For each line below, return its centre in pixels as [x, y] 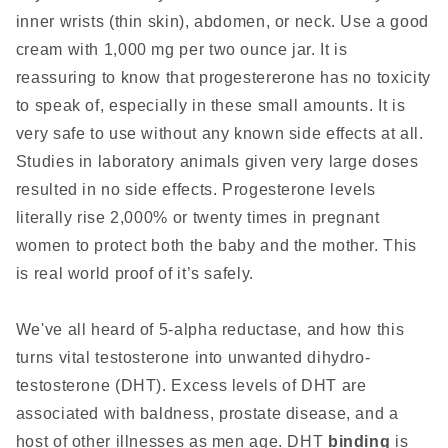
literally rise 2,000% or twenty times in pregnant [197, 218]
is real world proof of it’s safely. [134, 274]
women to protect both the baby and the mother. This [216, 246]
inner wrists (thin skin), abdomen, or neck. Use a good [222, 22]
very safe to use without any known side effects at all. [219, 134]
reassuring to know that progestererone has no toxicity [223, 78]
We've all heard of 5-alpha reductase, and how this [210, 330]
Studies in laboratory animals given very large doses [217, 162]
